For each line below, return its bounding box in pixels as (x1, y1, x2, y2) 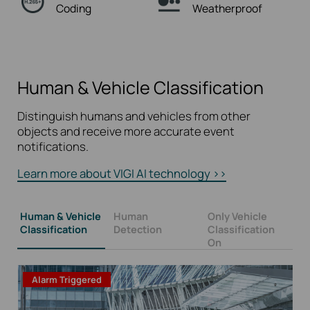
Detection (113, 221, 163, 236)
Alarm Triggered (32, 273, 102, 286)
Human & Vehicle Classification (17, 75, 264, 100)
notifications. (17, 138, 89, 154)
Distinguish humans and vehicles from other (17, 107, 251, 124)
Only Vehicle (207, 208, 267, 223)
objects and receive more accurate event (17, 122, 235, 139)
